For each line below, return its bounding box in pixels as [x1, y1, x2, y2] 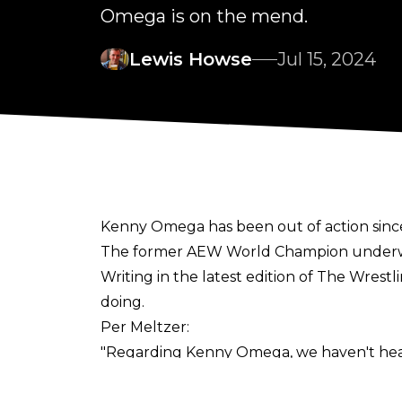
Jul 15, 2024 [277, 48, 376, 71]
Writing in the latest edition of [100, 268, 317, 286]
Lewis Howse [129, 48, 252, 71]
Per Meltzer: [100, 319, 189, 336]
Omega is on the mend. [100, 5, 308, 28]
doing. [100, 293, 144, 311]
